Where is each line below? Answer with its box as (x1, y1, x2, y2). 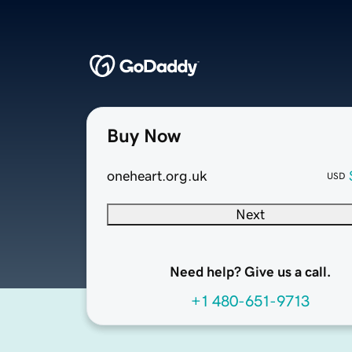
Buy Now (107, 126, 181, 146)
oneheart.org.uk (107, 169, 207, 184)
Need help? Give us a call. (169, 265, 331, 280)
